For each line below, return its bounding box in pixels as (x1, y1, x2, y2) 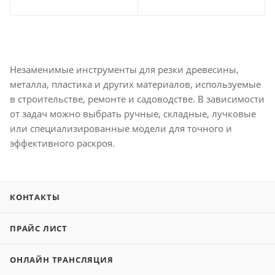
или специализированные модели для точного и (10, 122, 232, 135)
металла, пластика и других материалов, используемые (10, 78, 261, 91)
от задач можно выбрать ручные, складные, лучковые (10, 107, 256, 120)
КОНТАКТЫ (10, 192, 60, 203)
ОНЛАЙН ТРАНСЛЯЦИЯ (10, 254, 114, 266)
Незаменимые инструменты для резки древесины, (10, 63, 239, 76)
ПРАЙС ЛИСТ (10, 223, 68, 234)
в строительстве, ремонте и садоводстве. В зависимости (10, 93, 265, 106)
